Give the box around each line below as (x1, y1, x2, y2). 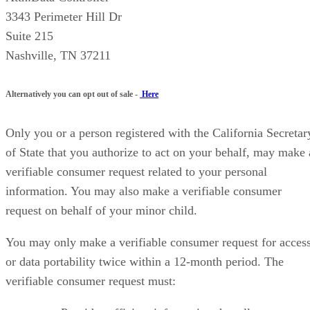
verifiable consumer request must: (6, 273, 176, 288)
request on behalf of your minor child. (6, 203, 197, 217)
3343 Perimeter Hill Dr (6, 9, 122, 24)
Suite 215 (6, 28, 53, 43)
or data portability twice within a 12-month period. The (6, 254, 284, 268)
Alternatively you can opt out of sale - (6, 89, 140, 99)
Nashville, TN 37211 (6, 48, 111, 62)
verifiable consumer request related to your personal (6, 164, 267, 179)
